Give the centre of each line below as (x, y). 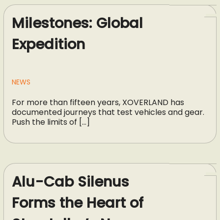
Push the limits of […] (51, 122)
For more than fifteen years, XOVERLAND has (98, 102)
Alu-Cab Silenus (70, 181)
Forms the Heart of (77, 203)
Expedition (48, 44)
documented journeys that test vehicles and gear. (108, 112)
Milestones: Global (77, 23)
